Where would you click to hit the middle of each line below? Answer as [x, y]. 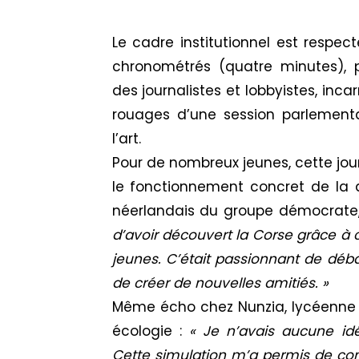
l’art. [126, 139]
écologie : [150, 331]
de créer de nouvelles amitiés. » [220, 283]
